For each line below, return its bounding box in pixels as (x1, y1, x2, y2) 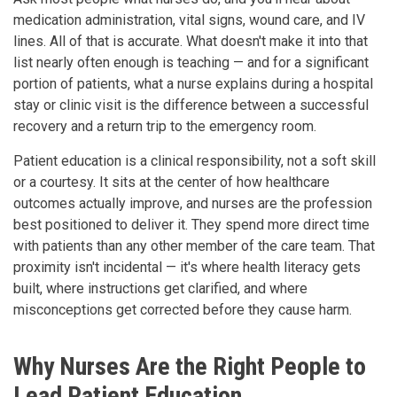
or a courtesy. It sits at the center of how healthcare (13, 173, 330, 191)
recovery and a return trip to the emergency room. (13, 117, 316, 135)
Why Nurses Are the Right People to (13, 351, 366, 381)
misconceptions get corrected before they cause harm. (13, 300, 352, 318)
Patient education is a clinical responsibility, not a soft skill (13, 152, 376, 169)
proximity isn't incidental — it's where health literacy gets (13, 258, 361, 276)
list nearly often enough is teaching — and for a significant (13, 53, 369, 71)
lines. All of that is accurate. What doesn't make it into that (13, 32, 368, 50)
